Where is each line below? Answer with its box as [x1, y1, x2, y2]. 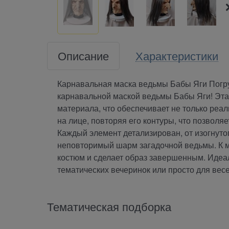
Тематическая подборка [47, 198, 171, 214]
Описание [58, 47, 109, 63]
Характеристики [135, 47, 218, 63]
